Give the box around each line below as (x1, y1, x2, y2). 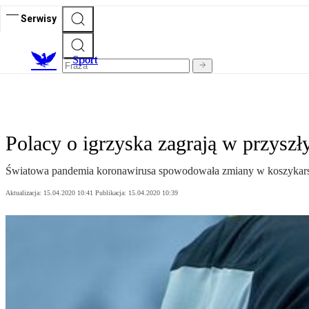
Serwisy (21, 12, 57, 24)
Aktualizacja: (6, 189, 43, 197)
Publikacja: (95, 189, 128, 197)
